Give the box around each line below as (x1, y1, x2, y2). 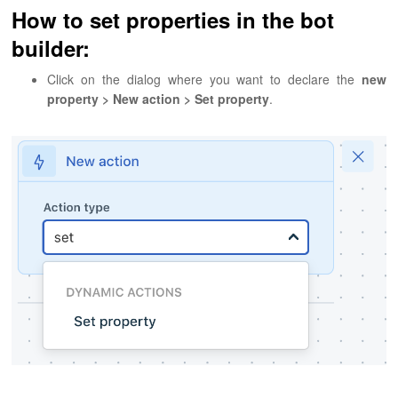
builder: (12, 33, 91, 64)
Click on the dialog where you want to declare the (47, 70, 362, 89)
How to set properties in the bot (12, 4, 335, 36)
